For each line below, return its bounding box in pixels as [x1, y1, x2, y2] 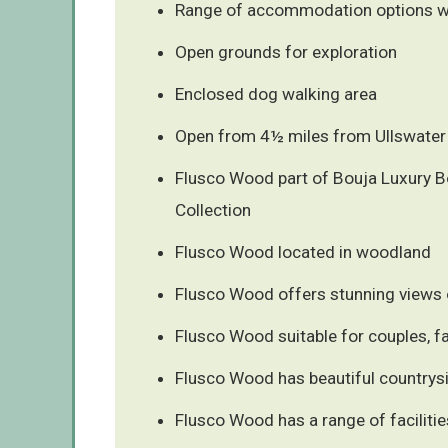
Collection [175, 199, 251, 220]
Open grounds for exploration [175, 41, 397, 62]
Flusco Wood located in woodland [175, 241, 431, 262]
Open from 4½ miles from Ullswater [175, 125, 446, 146]
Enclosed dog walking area [175, 83, 377, 104]
